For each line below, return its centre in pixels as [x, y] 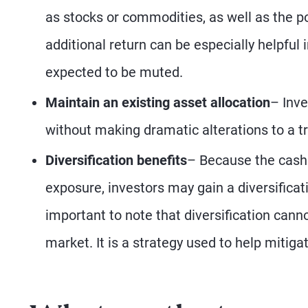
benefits [160, 161]
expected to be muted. [114, 73]
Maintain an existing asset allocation [158, 103]
